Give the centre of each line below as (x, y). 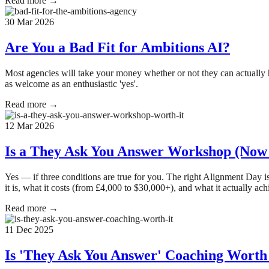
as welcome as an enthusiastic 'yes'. (71, 84)
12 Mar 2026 (29, 126)
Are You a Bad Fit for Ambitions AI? (117, 48)
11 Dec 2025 (29, 229)
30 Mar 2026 (29, 22)
